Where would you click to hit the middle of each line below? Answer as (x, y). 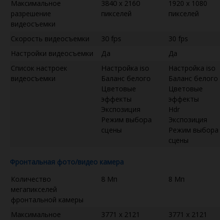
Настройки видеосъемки (52, 53)
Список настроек (39, 68)
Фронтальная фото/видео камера (67, 162)
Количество (31, 179)
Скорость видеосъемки (50, 38)
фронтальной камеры (47, 199)
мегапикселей (34, 189)
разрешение (31, 13)
